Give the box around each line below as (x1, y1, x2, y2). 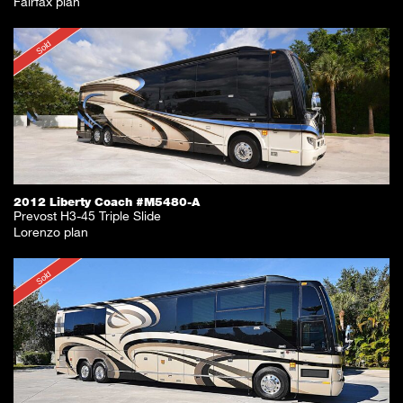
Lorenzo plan (13, 224, 88, 240)
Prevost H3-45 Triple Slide (13, 208, 161, 224)
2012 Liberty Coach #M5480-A (13, 194, 200, 210)
